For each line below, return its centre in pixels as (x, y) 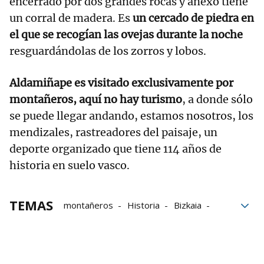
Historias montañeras (108, 222)
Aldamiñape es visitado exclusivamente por (121, 83)
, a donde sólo (217, 100)
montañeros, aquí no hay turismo (96, 100)
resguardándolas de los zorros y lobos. (108, 51)
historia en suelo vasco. (70, 166)
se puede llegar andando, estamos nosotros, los (131, 116)
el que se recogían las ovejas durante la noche (126, 35)
